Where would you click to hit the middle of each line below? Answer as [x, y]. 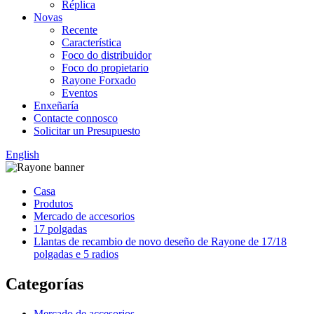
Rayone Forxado [99, 80]
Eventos [80, 93]
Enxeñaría [56, 105]
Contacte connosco [76, 118]
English [22, 155]
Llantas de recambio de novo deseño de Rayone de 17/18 [160, 241]
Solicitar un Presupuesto [87, 131]
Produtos [53, 204]
